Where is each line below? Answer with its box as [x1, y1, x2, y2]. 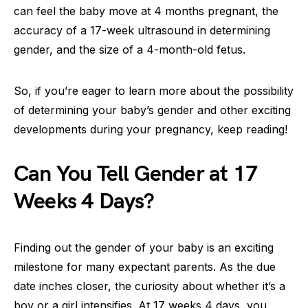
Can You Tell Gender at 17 [14, 161, 258, 188]
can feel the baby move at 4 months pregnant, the [14, 4, 278, 18]
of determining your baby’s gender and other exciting [14, 103, 291, 117]
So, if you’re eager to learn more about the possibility [14, 84, 294, 98]
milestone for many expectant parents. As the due [14, 260, 276, 274]
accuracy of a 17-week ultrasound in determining [14, 23, 270, 37]
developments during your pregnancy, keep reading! [14, 122, 287, 136]
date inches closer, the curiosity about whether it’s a [14, 279, 285, 293]
